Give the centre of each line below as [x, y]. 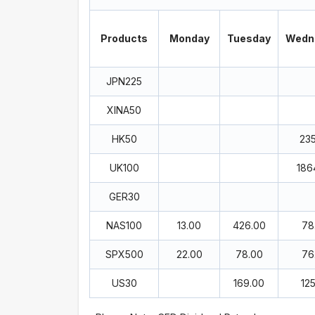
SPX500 [124, 254]
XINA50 [124, 110]
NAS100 [124, 225]
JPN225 [124, 81]
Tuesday [249, 38]
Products [124, 38]
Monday [189, 38]
